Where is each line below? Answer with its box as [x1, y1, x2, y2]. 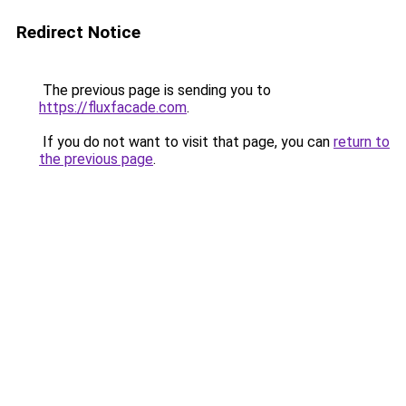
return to [333, 133, 390, 150]
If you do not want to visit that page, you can [39, 133, 333, 150]
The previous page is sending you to [39, 82, 271, 99]
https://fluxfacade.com [39, 99, 187, 116]
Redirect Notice [16, 22, 140, 43]
